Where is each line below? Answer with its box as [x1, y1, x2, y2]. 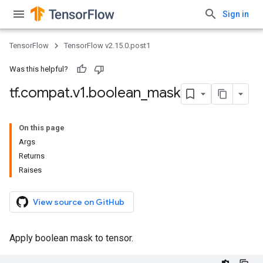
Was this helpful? [9, 65, 68, 73]
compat [21, 84, 70, 102]
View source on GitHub [33, 197, 124, 207]
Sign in [222, 9, 249, 19]
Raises [19, 166, 42, 174]
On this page [19, 123, 65, 132]
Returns [19, 151, 45, 160]
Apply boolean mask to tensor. [9, 232, 133, 244]
